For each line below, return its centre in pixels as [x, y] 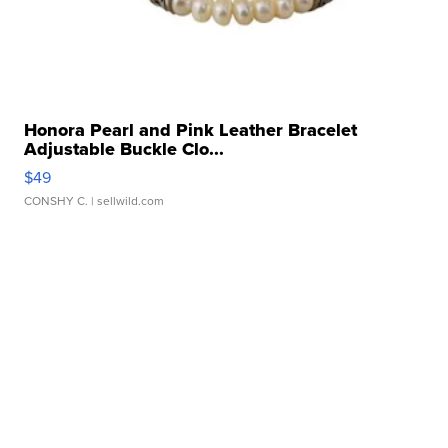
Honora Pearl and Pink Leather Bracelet [191, 130]
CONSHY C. [56, 201]
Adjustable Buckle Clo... [124, 149]
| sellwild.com [126, 201]
